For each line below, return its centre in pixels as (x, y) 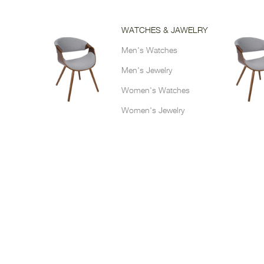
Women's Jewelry (153, 111)
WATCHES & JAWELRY (165, 31)
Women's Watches (156, 91)
